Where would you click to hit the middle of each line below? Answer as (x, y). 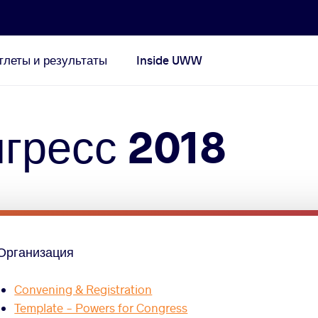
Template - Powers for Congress (101, 308)
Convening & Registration (83, 290)
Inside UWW (170, 60)
